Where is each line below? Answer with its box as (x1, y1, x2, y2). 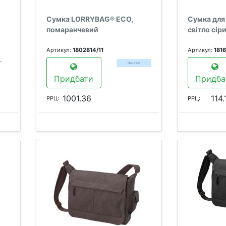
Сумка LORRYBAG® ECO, (46, 15, 133, 23)
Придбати (54, 74, 94, 84)
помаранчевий (46, 25, 98, 34)
